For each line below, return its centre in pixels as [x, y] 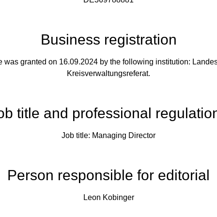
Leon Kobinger [108, 197]
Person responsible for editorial [108, 175]
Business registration [108, 39]
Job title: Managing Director [108, 135]
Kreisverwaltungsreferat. [108, 73]
